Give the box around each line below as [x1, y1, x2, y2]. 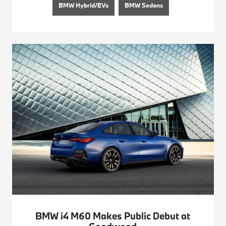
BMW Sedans [125, 1, 163, 10]
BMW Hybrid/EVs [59, 1, 109, 10]
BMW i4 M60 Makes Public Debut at [35, 210, 191, 222]
